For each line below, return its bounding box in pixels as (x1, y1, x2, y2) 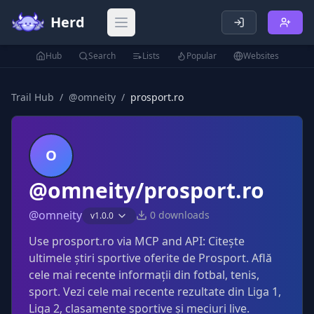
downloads (156, 208, 210, 221)
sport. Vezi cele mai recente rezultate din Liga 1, (29, 284, 281, 299)
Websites (243, 50, 279, 62)
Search (88, 50, 116, 62)
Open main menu (120, 22, 213, 38)
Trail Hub (11, 90, 54, 104)
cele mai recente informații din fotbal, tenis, (29, 267, 259, 282)
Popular (186, 50, 217, 62)
